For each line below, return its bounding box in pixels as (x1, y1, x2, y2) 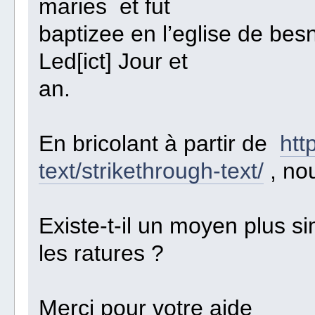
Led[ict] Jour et (39, 49, 188, 75)
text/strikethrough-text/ (39, 158, 264, 184)
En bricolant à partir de (39, 131, 281, 157)
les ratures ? (39, 240, 165, 266)
